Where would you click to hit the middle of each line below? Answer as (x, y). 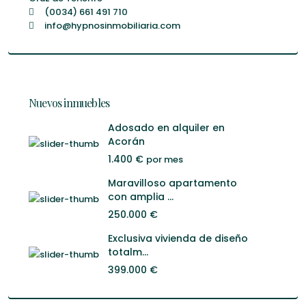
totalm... (128, 252)
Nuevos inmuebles (69, 102)
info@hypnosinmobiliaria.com (112, 25)
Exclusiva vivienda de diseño (178, 238)
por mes (165, 159)
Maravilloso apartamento (172, 183)
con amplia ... (141, 196)
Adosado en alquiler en (166, 127)
